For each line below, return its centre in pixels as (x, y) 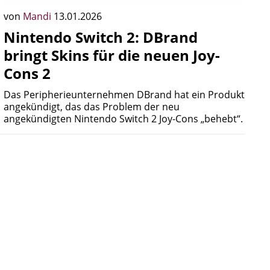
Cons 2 (27, 73)
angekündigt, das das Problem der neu (92, 107)
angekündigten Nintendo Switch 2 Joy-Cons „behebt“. (123, 119)
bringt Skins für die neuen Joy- (112, 55)
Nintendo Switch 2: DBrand (101, 37)
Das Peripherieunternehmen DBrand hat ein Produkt (124, 95)
